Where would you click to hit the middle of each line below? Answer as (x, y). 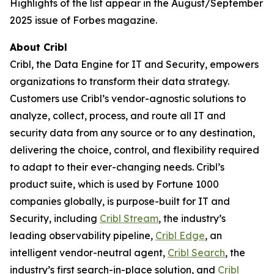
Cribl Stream (129, 218)
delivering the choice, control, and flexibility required (135, 150)
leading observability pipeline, (83, 235)
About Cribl (39, 47)
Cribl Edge (180, 235)
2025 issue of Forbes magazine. (83, 20)
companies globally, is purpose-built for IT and (120, 201)
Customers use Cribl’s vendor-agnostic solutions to (128, 98)
